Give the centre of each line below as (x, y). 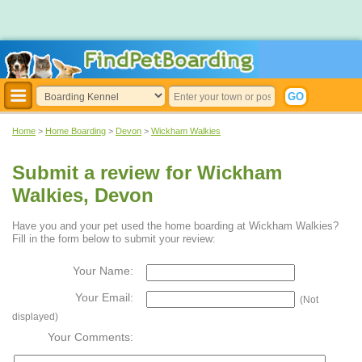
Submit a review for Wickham (147, 173)
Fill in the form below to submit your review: (114, 239)
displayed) (35, 317)
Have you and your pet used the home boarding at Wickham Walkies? (175, 226)
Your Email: (104, 298)
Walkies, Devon (83, 196)
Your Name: (103, 271)
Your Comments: (90, 337)
